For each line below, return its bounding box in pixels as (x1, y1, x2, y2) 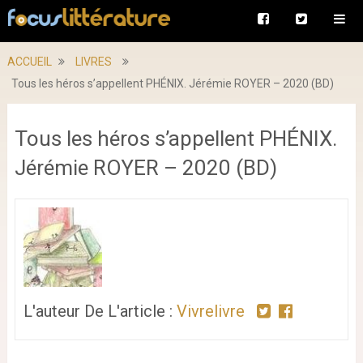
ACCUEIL (6, 55, 52, 68)
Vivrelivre (176, 301, 245, 321)
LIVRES (75, 55, 112, 68)
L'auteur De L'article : (23, 301, 177, 321)
